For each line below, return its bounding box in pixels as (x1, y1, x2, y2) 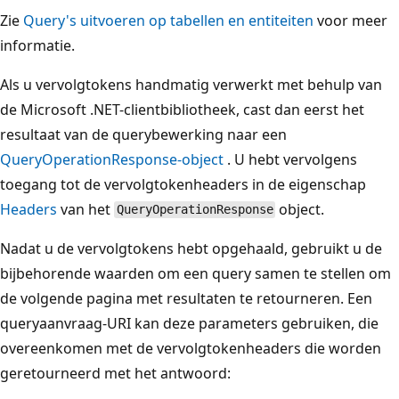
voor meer (313, 10, 387, 30)
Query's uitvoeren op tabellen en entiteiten (23, 10, 313, 30)
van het (57, 199, 114, 219)
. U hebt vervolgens (224, 149, 357, 169)
